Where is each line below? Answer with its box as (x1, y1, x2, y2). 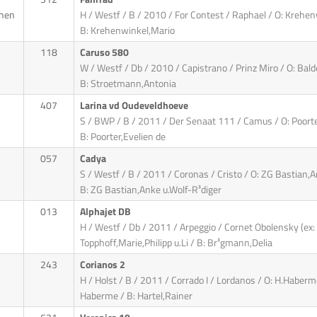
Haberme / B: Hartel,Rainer (79, 288, 192, 304)
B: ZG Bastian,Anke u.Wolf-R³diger (79, 182, 221, 198)
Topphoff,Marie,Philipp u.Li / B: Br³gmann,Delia (79, 235, 272, 251)
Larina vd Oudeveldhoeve (79, 98, 190, 114)
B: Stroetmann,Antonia (79, 76, 176, 92)
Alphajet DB (79, 204, 133, 220)
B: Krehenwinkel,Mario (79, 23, 175, 39)
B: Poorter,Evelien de (79, 129, 166, 145)
